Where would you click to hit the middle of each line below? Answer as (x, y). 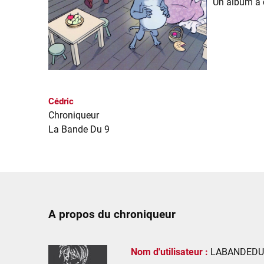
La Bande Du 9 (79, 129)
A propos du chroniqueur (112, 214)
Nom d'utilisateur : (169, 252)
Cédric (61, 101)
